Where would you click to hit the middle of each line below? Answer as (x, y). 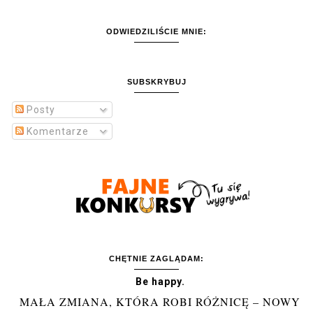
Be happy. (160, 281)
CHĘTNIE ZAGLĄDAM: (156, 258)
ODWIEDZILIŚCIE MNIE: (156, 31)
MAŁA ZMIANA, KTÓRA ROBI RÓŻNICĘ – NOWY (160, 301)
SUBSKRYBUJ (156, 81)
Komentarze (56, 131)
